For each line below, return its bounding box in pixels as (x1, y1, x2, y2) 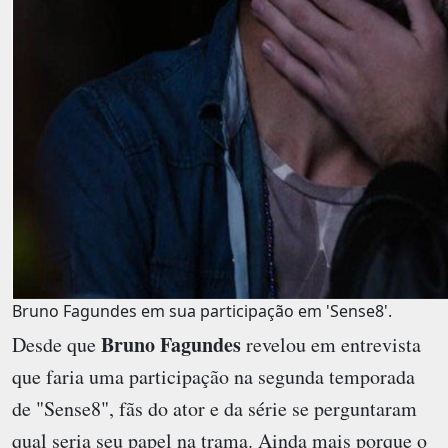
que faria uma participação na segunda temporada (12, 363, 415, 391)
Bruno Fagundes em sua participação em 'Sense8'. (12, 300, 392, 323)
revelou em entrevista (241, 331, 421, 359)
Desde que (12, 331, 101, 359)
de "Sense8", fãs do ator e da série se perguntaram (12, 395, 417, 423)
